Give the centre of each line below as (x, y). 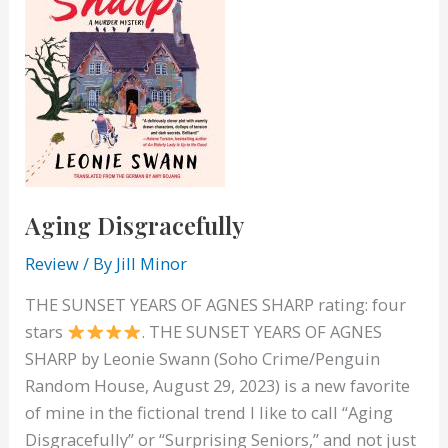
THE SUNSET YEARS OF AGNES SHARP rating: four (216, 305)
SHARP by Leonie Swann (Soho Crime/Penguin (203, 359)
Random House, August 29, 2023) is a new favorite (218, 386)
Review (52, 263)
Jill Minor (152, 263)
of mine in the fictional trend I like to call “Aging (209, 413)
